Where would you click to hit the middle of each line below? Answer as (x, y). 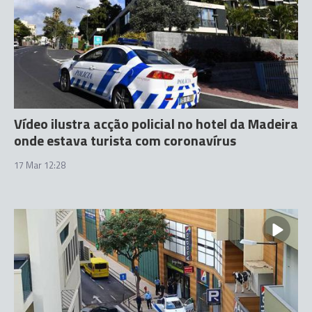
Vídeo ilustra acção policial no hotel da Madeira (156, 123)
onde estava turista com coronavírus (125, 140)
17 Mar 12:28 (40, 165)
